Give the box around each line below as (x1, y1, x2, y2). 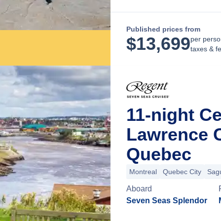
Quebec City (163, 168, 201, 176)
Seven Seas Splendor (126, 196, 207, 205)
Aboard (126, 184, 152, 193)
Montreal (129, 168, 157, 176)
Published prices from (126, 25, 200, 33)
